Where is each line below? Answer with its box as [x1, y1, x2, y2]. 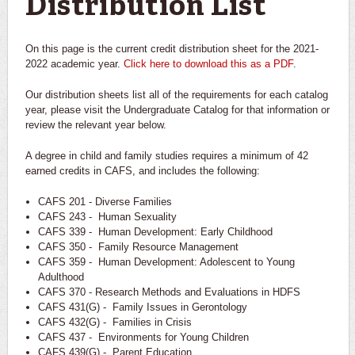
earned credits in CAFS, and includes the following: [25, 164, 260, 177]
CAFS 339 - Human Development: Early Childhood [37, 225, 273, 238]
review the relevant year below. [25, 118, 166, 131]
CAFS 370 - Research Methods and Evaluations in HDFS [37, 285, 300, 298]
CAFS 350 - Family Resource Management [37, 240, 239, 253]
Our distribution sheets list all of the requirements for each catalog [25, 88, 328, 101]
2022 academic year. [25, 57, 124, 70]
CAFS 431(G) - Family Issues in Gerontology [37, 300, 247, 313]
